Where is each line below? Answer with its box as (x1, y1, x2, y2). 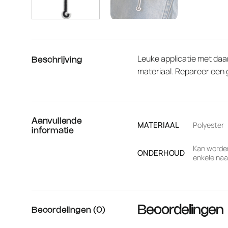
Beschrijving (32, 56, 82, 65)
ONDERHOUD (137, 148, 185, 158)
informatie (32, 127, 74, 135)
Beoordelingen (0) (32, 206, 105, 214)
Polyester (192, 120, 224, 130)
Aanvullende (32, 117, 82, 125)
